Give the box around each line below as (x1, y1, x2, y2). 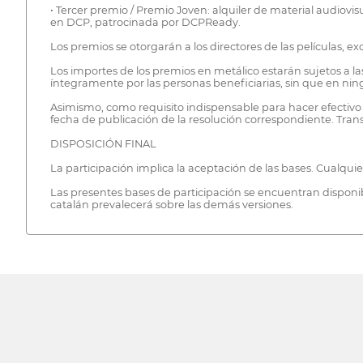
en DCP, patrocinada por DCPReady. (49, 16, 241, 29)
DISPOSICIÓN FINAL (49, 138, 156, 151)
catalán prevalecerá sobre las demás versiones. (49, 199, 293, 211)
